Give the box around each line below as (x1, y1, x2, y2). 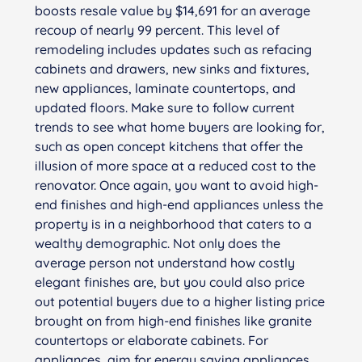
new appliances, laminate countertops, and (34, 79, 296, 96)
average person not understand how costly (34, 254, 295, 271)
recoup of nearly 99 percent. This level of (34, 21, 280, 38)
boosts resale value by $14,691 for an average (34, 2, 310, 19)
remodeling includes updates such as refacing (34, 40, 312, 57)
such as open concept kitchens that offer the (34, 137, 303, 154)
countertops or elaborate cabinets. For (34, 331, 268, 348)
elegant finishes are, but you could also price (34, 273, 305, 290)
